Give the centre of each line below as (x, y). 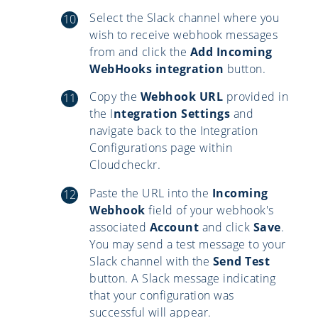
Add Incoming (231, 51)
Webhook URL (181, 97)
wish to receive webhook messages (183, 34)
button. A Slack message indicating (182, 278)
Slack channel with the (151, 261)
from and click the (140, 51)
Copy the (115, 97)
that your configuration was (162, 295)
